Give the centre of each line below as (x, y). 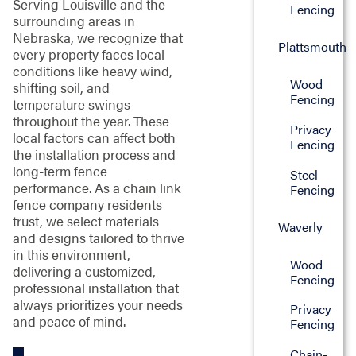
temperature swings (71, 104)
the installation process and (94, 154)
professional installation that (95, 287)
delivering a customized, (84, 271)
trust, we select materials (85, 221)
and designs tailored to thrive (98, 237)
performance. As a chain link (97, 187)
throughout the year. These (91, 120)
